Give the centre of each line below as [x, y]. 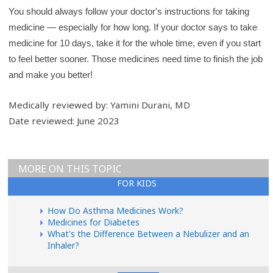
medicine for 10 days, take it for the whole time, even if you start [135, 43]
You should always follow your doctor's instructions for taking [129, 12]
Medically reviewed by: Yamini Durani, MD [100, 105]
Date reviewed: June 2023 [64, 120]
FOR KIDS [137, 183]
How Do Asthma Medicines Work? [115, 210]
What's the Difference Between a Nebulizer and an [148, 233]
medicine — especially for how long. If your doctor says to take [133, 27]
